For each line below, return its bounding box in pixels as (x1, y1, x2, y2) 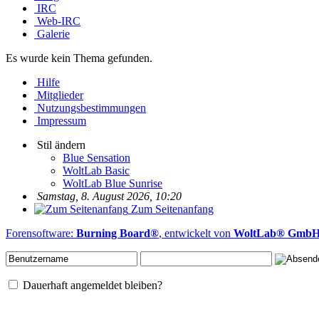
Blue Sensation (63, 151, 130, 164)
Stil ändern (37, 138, 85, 151)
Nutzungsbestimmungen (37, 101, 146, 114)
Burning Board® (76, 226, 159, 239)
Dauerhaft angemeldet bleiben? (20, 278, 162, 291)
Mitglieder (37, 88, 83, 101)
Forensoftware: (6, 226, 76, 239)
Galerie (37, 27, 70, 40)
